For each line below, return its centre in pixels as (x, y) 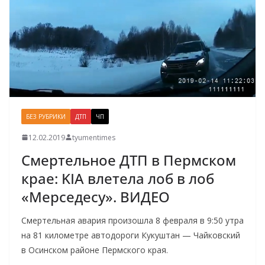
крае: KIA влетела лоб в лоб (118, 178)
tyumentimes (94, 137)
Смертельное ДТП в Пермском (129, 160)
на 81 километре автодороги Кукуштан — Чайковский (131, 235)
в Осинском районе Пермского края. (95, 250)
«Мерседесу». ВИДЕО (96, 196)
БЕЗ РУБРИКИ (46, 116)
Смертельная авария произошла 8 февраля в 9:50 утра (132, 220)
